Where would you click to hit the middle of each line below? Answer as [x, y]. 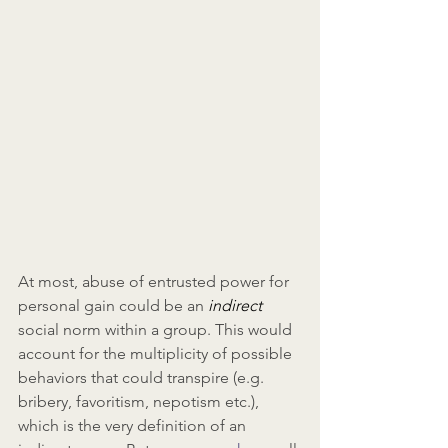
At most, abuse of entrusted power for [155, 282]
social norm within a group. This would [157, 330]
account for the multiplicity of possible [157, 354]
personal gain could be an [113, 306]
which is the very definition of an [134, 426]
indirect [237, 306]
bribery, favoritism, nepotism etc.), [140, 402]
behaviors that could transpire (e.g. [143, 378]
